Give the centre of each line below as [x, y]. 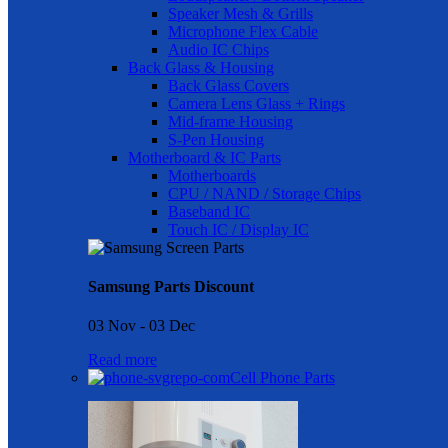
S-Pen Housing [216, 139]
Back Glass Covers [228, 85]
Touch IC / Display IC [238, 229]
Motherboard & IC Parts [204, 157]
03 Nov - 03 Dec [141, 326]
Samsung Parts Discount [171, 286]
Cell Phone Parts [282, 378]
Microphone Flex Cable [243, 31]
